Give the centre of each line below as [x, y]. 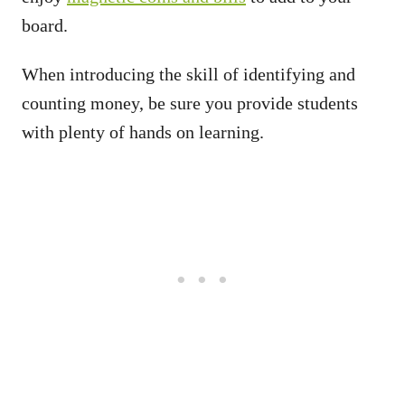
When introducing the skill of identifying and [188, 74]
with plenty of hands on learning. [143, 132]
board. [45, 25]
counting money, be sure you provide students [190, 103]
